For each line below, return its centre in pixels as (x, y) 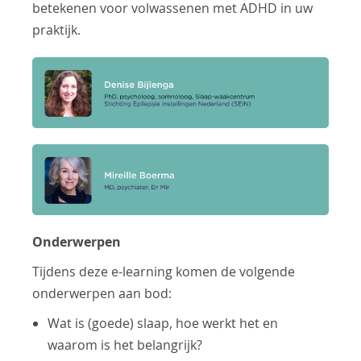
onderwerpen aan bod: (102, 294)
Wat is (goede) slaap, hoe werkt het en (163, 324)
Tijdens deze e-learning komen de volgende (164, 272)
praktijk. (57, 30)
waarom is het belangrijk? (125, 345)
